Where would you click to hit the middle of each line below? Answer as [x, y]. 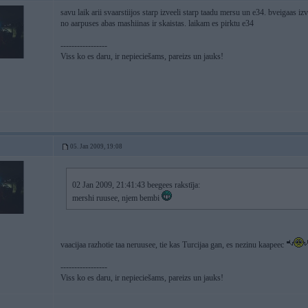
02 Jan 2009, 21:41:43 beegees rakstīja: [136, 185]
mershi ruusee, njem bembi [117, 198]
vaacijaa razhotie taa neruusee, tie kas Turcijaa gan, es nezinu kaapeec [173, 245]
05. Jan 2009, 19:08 [96, 146]
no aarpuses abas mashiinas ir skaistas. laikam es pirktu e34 [157, 23]
